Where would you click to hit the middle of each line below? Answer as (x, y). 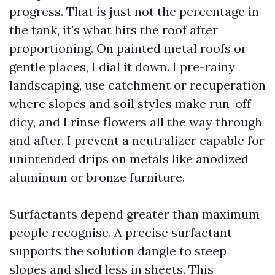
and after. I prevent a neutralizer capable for (137, 140)
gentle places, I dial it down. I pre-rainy (122, 67)
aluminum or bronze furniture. (97, 177)
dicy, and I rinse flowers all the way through (136, 122)
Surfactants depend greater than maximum (134, 214)
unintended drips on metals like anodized (129, 159)
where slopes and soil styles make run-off (130, 103)
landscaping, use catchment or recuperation (137, 85)
